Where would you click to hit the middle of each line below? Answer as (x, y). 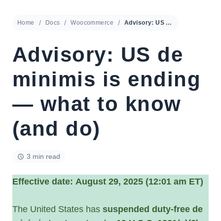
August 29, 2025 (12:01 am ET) (139, 182)
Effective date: (43, 182)
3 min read (43, 156)
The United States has (57, 209)
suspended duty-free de (153, 209)
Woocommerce (92, 23)
